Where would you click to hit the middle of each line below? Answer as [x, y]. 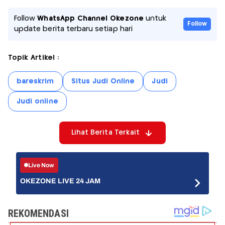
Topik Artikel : [33, 58]
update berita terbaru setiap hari [73, 29]
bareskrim [35, 82]
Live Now [41, 165]
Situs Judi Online [103, 82]
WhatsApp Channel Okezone [90, 19]
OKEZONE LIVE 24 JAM [61, 181]
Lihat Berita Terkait [105, 133]
